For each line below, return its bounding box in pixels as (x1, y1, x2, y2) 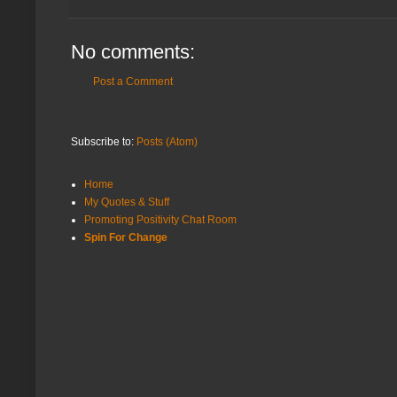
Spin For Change (84, 231, 167, 245)
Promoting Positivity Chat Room (84, 214, 237, 227)
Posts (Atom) (136, 136, 198, 149)
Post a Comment (93, 75, 173, 89)
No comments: (71, 41, 195, 64)
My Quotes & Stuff (84, 196, 169, 209)
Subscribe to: (71, 136, 136, 149)
